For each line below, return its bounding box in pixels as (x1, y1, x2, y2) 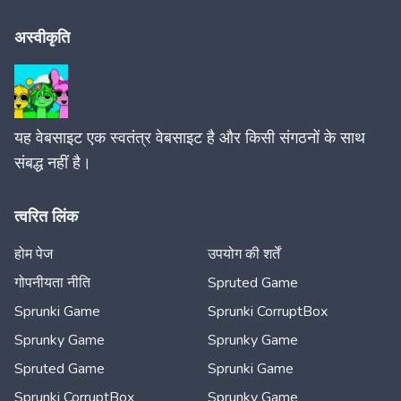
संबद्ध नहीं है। (14, 152, 91, 174)
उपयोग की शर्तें (208, 244, 280, 264)
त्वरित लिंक (14, 206, 78, 227)
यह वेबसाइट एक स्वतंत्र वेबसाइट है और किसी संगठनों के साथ (14, 127, 365, 149)
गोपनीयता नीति (14, 273, 90, 293)
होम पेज (14, 244, 53, 264)
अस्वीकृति (14, 27, 70, 48)
